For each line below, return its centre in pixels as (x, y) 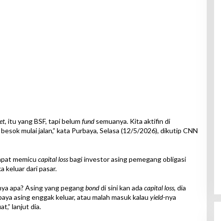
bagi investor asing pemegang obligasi (127, 159)
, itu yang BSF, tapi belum (43, 121)
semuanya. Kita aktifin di (132, 121)
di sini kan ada (121, 188)
